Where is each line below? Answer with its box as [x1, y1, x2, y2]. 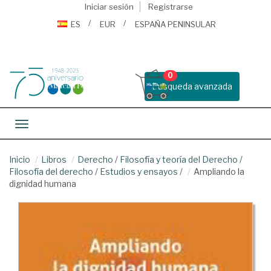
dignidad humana [9, 178, 76, 189]
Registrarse [148, 2, 193, 11]
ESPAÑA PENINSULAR [135, 19, 216, 29]
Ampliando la [194, 166, 244, 177]
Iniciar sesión [84, 2, 134, 11]
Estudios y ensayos [100, 166, 178, 177]
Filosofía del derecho [9, 166, 93, 177]
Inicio [9, 154, 30, 165]
